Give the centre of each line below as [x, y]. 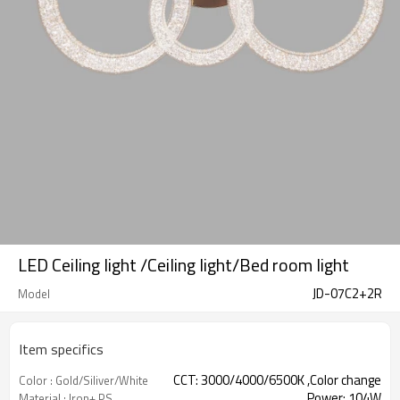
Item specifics [61, 349]
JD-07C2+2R [347, 293]
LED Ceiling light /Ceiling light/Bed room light [183, 265]
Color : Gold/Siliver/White [83, 380]
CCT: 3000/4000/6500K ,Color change [277, 380]
